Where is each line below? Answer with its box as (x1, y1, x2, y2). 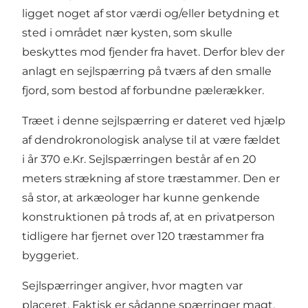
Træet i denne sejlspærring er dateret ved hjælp (22, 114, 285, 128)
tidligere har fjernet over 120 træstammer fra (22, 230, 264, 243)
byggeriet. (22, 249, 78, 263)
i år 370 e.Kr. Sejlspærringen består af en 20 (22, 153, 256, 166)
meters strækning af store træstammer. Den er (22, 172, 280, 186)
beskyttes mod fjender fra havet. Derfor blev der (22, 45, 285, 59)
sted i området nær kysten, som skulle (22, 26, 232, 40)
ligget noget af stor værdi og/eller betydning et (22, 7, 280, 21)
